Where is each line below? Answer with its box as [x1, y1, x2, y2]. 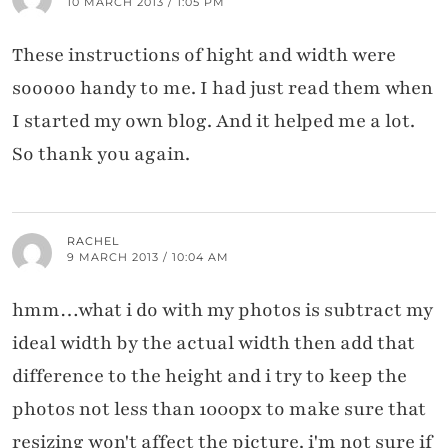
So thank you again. [12, 141, 190, 168]
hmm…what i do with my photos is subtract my [12, 297, 433, 324]
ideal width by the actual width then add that [12, 330, 415, 357]
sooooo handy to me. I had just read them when [12, 75, 433, 102]
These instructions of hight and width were [12, 42, 396, 69]
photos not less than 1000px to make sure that [12, 396, 426, 423]
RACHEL [67, 234, 119, 249]
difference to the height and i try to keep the [12, 363, 407, 390]
